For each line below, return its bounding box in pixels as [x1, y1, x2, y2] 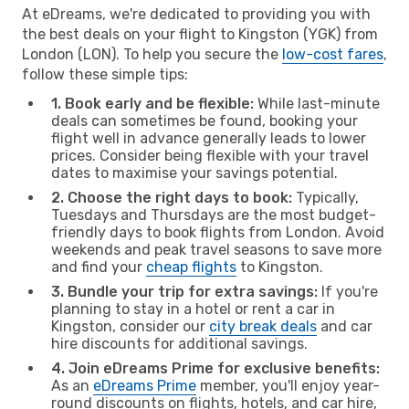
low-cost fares [282, 45, 383, 63]
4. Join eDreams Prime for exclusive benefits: [51, 359, 380, 377]
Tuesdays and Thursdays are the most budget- [51, 205, 376, 224]
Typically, [292, 188, 359, 206]
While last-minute [254, 94, 380, 112]
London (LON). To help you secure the [22, 45, 282, 63]
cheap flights [146, 257, 236, 276]
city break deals [209, 317, 317, 335]
